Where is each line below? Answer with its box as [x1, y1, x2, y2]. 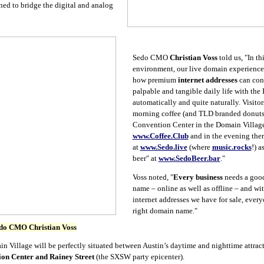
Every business [173, 173, 223, 181]
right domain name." [132, 206, 197, 215]
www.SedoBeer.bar [158, 154, 220, 163]
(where [187, 143, 212, 151]
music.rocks [212, 143, 252, 151]
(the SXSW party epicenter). [94, 252, 184, 261]
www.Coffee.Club [132, 131, 189, 140]
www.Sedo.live [140, 143, 187, 151]
